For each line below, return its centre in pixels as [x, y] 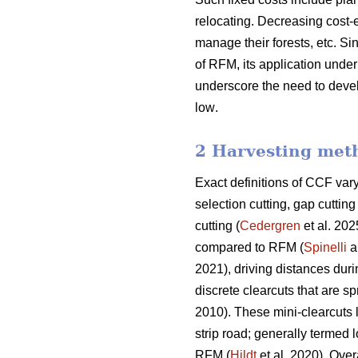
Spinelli [325, 248]
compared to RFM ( [249, 248]
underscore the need [255, 86]
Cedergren [270, 226]
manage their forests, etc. [267, 43]
